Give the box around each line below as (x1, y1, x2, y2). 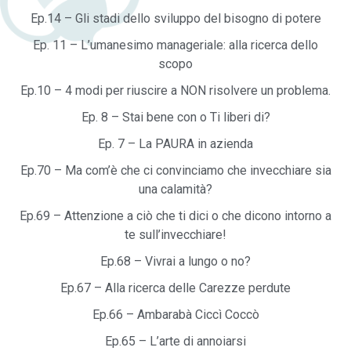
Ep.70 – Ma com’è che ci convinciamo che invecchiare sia (20, 163, 331, 179)
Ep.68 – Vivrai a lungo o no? (100, 254, 251, 270)
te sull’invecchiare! (125, 227, 226, 243)
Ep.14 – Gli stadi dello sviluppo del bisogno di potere (30, 11, 321, 27)
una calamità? (139, 182, 212, 197)
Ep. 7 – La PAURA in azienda (98, 136, 253, 152)
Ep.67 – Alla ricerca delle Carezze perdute (60, 280, 291, 296)
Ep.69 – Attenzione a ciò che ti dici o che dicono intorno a (20, 208, 331, 224)
